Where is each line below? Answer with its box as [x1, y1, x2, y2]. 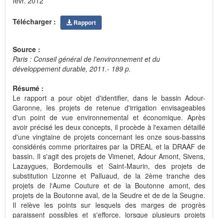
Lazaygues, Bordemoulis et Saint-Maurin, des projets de [13, 161, 205, 171]
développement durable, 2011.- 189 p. [13, 63, 131, 73]
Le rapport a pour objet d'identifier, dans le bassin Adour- [13, 92, 205, 103]
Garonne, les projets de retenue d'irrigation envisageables [13, 102, 205, 112]
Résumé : [13, 83, 46, 93]
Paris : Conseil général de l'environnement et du [13, 54, 160, 64]
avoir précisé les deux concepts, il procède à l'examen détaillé [13, 122, 205, 132]
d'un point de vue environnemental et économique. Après [13, 112, 205, 122]
